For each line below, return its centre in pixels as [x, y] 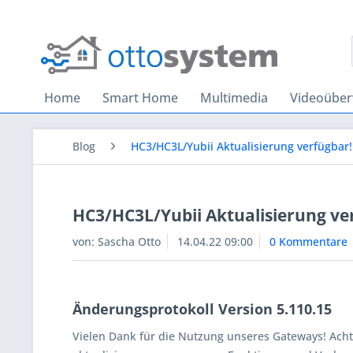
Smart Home [140, 98]
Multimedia [234, 98]
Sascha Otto [129, 242]
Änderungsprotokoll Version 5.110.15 [202, 309]
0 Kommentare [308, 242]
